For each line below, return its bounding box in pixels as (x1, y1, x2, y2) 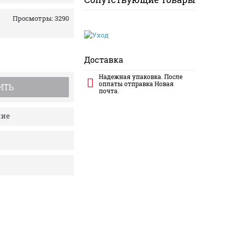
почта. (99, 87, 119, 95)
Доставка (84, 54, 123, 65)
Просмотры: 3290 (13, 14, 69, 23)
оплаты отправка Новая (99, 80, 174, 88)
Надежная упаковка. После (99, 72, 182, 81)
